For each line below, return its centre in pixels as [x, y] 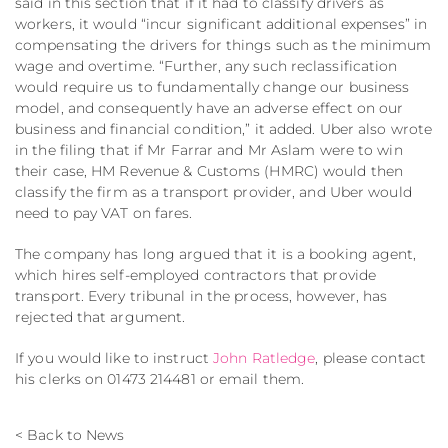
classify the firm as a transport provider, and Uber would [213, 192]
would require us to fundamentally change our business [212, 87]
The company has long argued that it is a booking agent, [216, 254]
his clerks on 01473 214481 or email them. [160, 379]
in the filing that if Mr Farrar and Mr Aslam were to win [209, 150]
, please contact [370, 358]
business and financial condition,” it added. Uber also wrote [224, 129]
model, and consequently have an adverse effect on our [209, 108]
